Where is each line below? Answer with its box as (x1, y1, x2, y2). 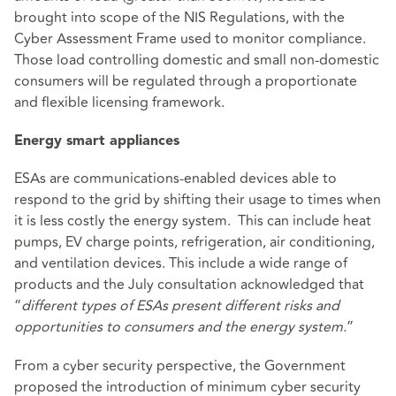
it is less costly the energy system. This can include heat (14, 210, 371, 232)
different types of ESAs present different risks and (21, 295, 339, 317)
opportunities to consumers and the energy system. (14, 316, 346, 339)
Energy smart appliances (14, 134, 179, 149)
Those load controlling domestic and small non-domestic (14, 49, 379, 72)
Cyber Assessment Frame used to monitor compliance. (14, 28, 366, 50)
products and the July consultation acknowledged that (14, 274, 364, 296)
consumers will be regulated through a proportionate (14, 71, 357, 93)
